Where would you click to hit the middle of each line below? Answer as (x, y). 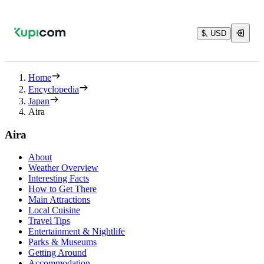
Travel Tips (49, 221)
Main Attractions (59, 200)
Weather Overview (63, 168)
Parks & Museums (62, 242)
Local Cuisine (54, 210)
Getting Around (57, 253)
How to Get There (62, 189)
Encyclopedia (54, 89)
